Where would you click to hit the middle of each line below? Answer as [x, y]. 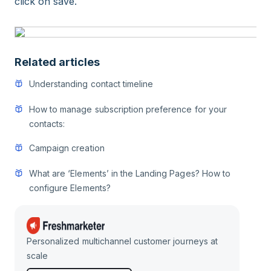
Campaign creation [67, 148]
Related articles [57, 62]
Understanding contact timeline [91, 84]
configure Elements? [70, 188]
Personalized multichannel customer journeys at [122, 241]
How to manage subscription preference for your [128, 109]
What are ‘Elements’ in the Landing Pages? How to [130, 173]
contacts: [47, 124]
